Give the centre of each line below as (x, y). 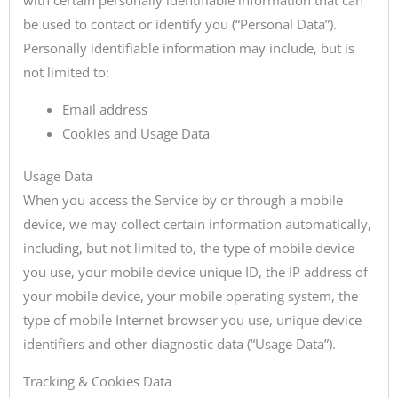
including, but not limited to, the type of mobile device (189, 248)
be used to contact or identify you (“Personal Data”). (180, 24)
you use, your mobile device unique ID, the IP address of (195, 272)
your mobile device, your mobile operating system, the (191, 296)
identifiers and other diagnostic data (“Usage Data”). (179, 344)
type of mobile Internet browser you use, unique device (192, 320)
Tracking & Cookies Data (97, 381)
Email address (104, 109)
